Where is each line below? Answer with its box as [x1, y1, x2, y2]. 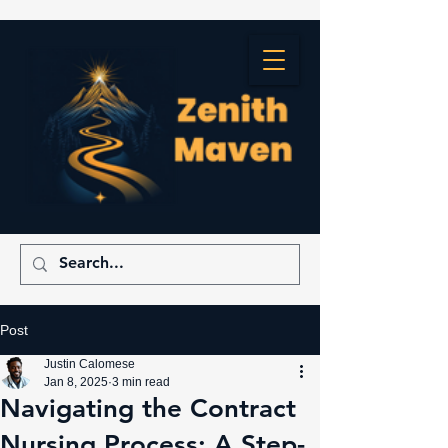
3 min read [112, 375, 170, 390]
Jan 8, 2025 [44, 375, 108, 390]
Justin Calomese [44, 357, 135, 372]
